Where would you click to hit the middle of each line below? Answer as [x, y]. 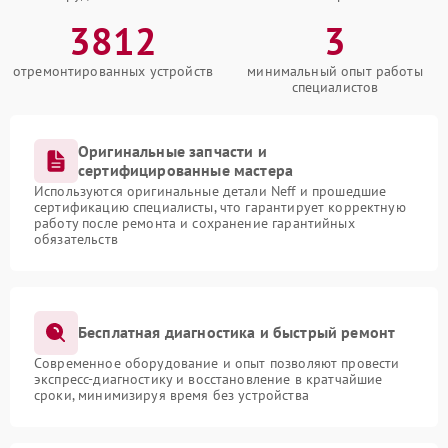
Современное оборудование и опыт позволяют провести [217, 362]
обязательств [76, 238]
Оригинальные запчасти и [172, 150]
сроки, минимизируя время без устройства [171, 394]
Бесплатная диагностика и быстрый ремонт [237, 332]
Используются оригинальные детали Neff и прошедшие [210, 190]
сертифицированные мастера [186, 169]
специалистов [335, 86]
